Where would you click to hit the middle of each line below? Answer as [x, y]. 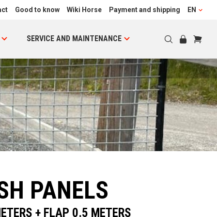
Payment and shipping [145, 10]
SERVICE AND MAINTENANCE [74, 39]
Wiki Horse [84, 10]
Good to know [37, 10]
